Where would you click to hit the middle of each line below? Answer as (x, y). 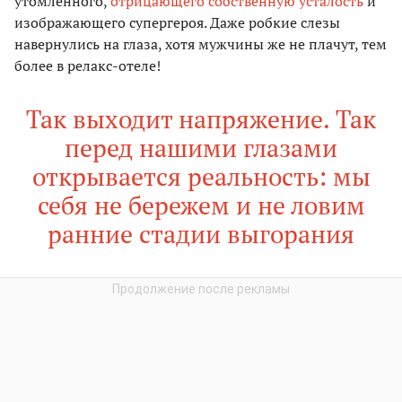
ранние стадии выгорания (201, 233)
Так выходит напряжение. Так (201, 118)
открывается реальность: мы (201, 176)
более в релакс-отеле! (87, 65)
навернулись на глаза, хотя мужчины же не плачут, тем (201, 44)
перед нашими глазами (201, 147)
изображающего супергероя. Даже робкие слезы (177, 22)
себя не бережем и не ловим (201, 205)
